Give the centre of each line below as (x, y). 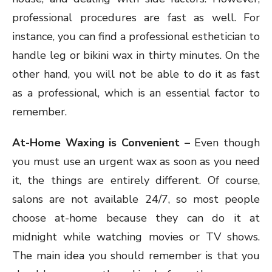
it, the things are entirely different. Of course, (136, 181)
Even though (227, 143)
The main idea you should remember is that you (136, 256)
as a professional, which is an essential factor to (136, 93)
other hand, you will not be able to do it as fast (136, 74)
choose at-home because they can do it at (136, 218)
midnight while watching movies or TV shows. (136, 237)
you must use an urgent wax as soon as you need (136, 162)
